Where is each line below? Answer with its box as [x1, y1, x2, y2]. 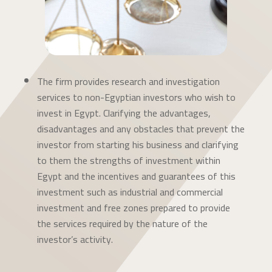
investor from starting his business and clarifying [36, 135, 239, 154]
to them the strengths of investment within [36, 151, 220, 170]
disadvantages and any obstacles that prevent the [36, 120, 245, 138]
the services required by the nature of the [36, 214, 208, 233]
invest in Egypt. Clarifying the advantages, [36, 104, 211, 123]
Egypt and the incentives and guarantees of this [36, 167, 236, 186]
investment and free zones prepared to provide [36, 199, 230, 217]
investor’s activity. [36, 230, 113, 249]
